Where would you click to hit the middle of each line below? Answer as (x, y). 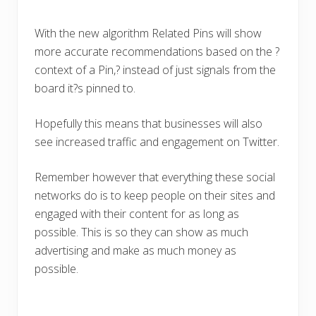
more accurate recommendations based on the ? (157, 52)
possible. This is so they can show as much (141, 232)
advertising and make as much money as (135, 251)
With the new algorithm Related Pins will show (148, 34)
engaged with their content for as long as (137, 214)
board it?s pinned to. (85, 89)
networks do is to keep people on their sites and (155, 196)
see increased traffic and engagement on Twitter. (157, 142)
